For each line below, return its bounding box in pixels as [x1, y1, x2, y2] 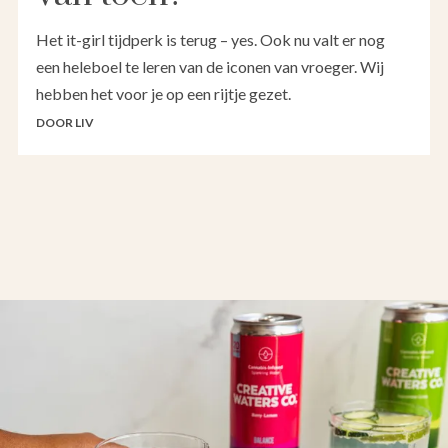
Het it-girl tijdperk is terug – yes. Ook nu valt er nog [36, 30, 385, 50]
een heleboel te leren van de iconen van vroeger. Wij [36, 57, 384, 77]
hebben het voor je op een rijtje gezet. [36, 84, 291, 104]
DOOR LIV [36, 115, 94, 131]
